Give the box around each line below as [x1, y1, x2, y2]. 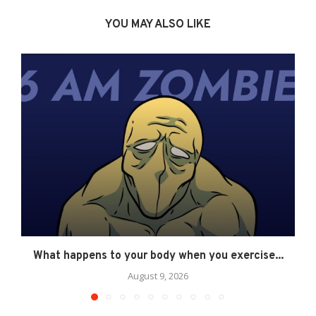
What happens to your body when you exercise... [32, 249, 284, 264]
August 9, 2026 [128, 269, 188, 283]
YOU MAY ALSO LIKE [105, 18, 211, 32]
